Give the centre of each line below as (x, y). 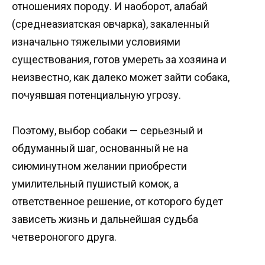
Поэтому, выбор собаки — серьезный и (107, 131)
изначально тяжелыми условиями (96, 41)
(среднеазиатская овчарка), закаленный (111, 24)
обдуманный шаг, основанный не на (100, 148)
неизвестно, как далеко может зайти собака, (121, 77)
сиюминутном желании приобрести (99, 166)
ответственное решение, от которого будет (117, 202)
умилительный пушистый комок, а (95, 184)
